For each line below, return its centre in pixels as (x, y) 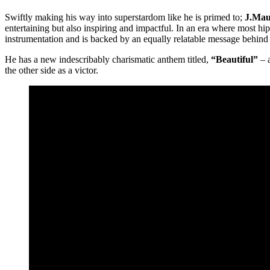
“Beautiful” (234, 59)
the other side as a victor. (52, 70)
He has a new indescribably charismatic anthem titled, (108, 59)
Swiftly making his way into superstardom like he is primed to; (125, 17)
